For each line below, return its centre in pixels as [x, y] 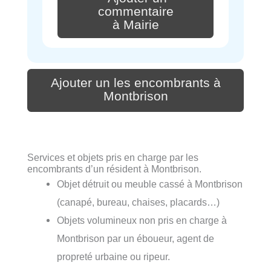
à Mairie [135, 24]
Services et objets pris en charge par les [113, 158]
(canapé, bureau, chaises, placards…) [139, 202]
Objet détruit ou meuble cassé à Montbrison [150, 184]
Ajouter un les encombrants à [135, 83]
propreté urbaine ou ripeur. [114, 257]
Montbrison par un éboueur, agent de [136, 239]
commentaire [135, 11]
